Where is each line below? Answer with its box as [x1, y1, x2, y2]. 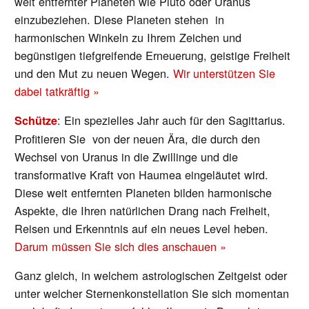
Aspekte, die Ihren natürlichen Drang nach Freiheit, [14, 202, 271, 219]
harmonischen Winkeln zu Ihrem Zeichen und [14, 29, 242, 46]
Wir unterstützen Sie [173, 65, 276, 81]
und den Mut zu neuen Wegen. [14, 65, 174, 81]
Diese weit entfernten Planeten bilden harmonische [14, 184, 272, 201]
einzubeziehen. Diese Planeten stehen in [14, 11, 225, 28]
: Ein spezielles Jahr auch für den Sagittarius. [57, 112, 286, 129]
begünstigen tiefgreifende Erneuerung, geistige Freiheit [14, 47, 291, 63]
